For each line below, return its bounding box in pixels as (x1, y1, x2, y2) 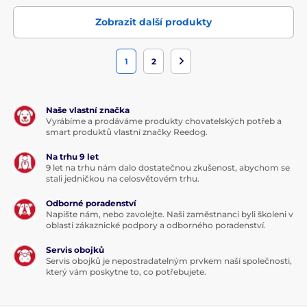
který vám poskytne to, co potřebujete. (46, 266, 206, 277)
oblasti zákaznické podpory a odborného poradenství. (46, 219, 266, 230)
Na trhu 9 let (46, 151, 99, 162)
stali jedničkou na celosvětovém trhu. (46, 173, 199, 184)
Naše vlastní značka (46, 104, 130, 115)
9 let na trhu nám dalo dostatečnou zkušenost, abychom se (46, 162, 290, 173)
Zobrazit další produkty (95, 15, 212, 28)
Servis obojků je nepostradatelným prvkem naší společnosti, (46, 255, 292, 266)
